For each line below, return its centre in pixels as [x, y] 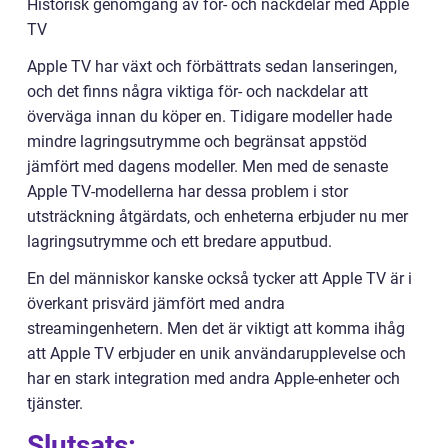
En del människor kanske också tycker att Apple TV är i [219, 279]
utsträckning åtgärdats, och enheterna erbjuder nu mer [217, 217]
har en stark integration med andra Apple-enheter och [213, 379]
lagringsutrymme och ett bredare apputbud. [179, 242]
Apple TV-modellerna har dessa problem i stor [187, 192]
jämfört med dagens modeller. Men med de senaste [207, 167]
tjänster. [55, 404]
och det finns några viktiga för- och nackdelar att [197, 92]
